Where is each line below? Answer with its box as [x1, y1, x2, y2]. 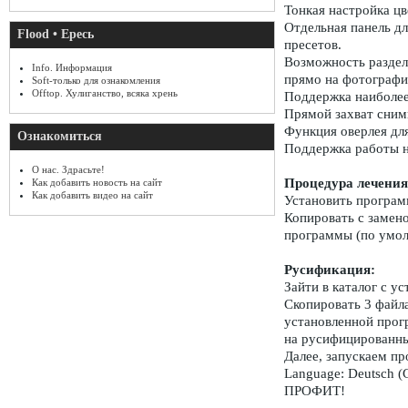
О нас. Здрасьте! [32, 164, 105, 175]
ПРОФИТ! [284, 383, 345, 399]
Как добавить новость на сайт [32, 177, 162, 188]
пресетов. [284, 37, 342, 53]
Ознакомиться [17, 129, 102, 143]
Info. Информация [32, 62, 112, 73]
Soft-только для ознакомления [32, 75, 160, 86]
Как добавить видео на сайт [32, 189, 153, 200]
